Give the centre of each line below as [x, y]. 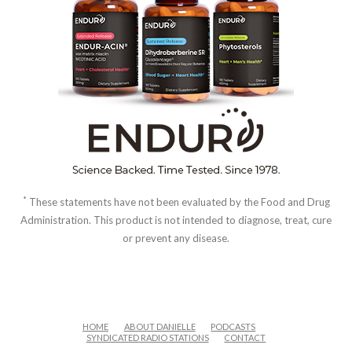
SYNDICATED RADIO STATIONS [147, 337]
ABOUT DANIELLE [159, 326]
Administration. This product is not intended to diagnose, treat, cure [176, 220]
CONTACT [245, 337]
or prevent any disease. [176, 238]
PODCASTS [233, 326]
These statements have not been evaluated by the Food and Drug [178, 202]
